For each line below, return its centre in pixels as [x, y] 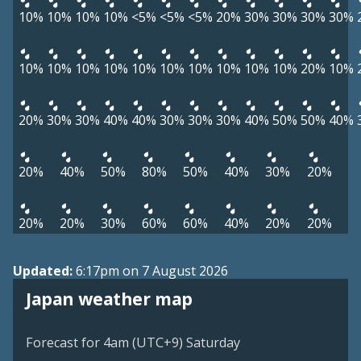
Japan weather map [109, 299]
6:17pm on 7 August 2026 [152, 271]
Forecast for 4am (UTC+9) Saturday [133, 343]
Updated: [44, 271]
